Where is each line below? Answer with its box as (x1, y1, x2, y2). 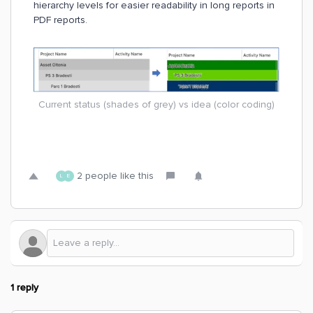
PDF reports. (34, 14, 90, 26)
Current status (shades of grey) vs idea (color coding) (38, 99, 275, 111)
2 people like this (77, 170, 154, 182)
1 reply (10, 282, 38, 294)
